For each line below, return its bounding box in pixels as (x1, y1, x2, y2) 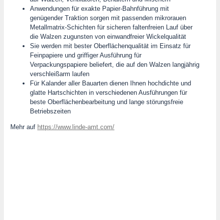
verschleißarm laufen (29, 70, 89, 78)
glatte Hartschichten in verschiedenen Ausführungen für (29, 88, 187, 96)
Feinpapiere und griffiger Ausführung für (29, 51, 141, 59)
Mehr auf (10, 123, 37, 131)
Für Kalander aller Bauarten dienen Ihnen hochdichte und (29, 79, 191, 87)
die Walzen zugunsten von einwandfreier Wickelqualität (29, 32, 186, 40)
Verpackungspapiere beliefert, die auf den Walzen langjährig (29, 60, 199, 68)
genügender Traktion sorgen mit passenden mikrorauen (29, 14, 186, 22)
